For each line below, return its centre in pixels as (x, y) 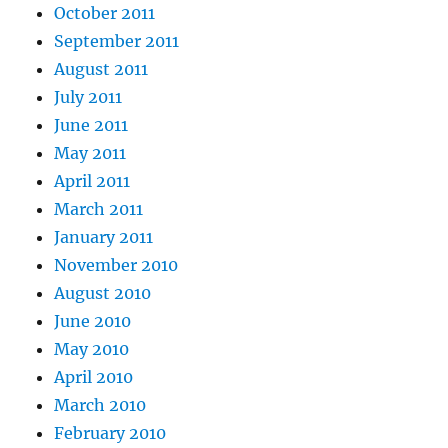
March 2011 (99, 209)
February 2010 (110, 433)
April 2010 (94, 377)
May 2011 (90, 153)
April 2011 (92, 181)
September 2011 (117, 41)
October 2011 (105, 13)
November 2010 (116, 265)
